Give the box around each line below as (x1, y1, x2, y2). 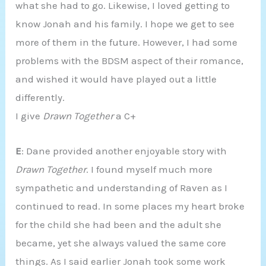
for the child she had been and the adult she (15, 218, 222, 230)
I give (15, 110, 43, 122)
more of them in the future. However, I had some (15, 36, 238, 49)
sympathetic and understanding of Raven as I (15, 181, 228, 194)
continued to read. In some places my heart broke (15, 199, 245, 212)
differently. (15, 91, 65, 104)
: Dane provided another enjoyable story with (21, 144, 227, 157)
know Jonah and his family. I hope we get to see (15, 18, 235, 30)
